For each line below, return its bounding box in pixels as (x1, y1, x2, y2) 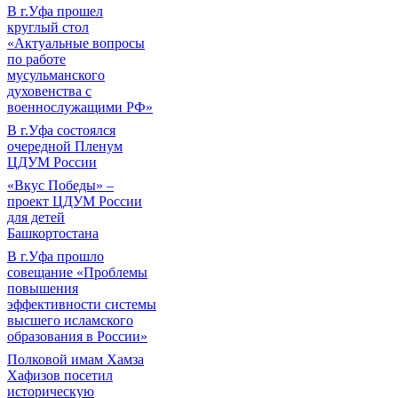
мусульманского (7, 68, 105, 83)
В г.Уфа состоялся (7, 123, 115, 138)
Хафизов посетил (7, 368, 113, 383)
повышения (7, 281, 78, 296)
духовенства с (7, 84, 92, 99)
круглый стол (7, 20, 89, 35)
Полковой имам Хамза (7, 352, 144, 367)
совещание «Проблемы (7, 265, 147, 280)
